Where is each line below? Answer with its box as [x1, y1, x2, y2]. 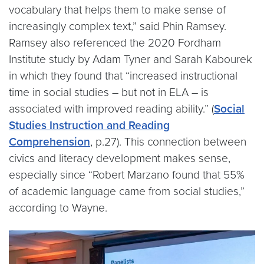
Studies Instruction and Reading [9, 118, 170, 132]
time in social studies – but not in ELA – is [9, 85, 209, 99]
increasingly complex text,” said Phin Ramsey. [9, 19, 226, 33]
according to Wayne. [9, 201, 107, 214]
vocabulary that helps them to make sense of [9, 3, 226, 16]
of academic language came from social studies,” [9, 184, 245, 198]
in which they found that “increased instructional [9, 69, 237, 82]
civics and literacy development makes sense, [9, 151, 230, 165]
